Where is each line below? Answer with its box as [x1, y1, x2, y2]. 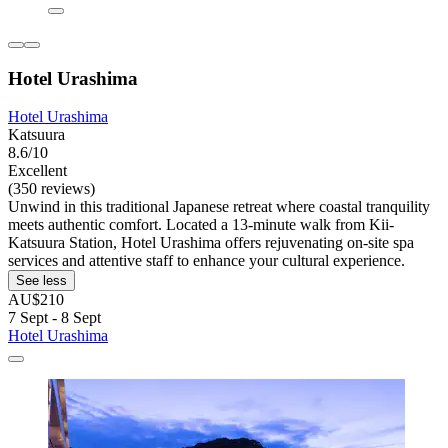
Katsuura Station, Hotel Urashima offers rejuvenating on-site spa [8, 234, 414, 252]
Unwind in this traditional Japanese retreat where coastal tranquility [8, 198, 430, 216]
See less [16, 273, 67, 289]
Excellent [8, 162, 67, 180]
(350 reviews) [8, 180, 95, 198]
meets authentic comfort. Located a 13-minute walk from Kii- [8, 216, 394, 234]
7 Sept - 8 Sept [8, 309, 101, 327]
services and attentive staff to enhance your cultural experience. [8, 252, 405, 270]
